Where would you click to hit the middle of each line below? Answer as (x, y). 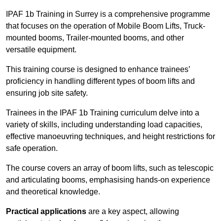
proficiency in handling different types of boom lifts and (100, 81)
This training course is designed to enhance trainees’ (98, 70)
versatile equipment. (41, 50)
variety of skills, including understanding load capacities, (104, 125)
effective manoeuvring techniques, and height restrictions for (110, 137)
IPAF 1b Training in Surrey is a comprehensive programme (108, 14)
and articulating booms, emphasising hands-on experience (108, 180)
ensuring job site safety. (47, 93)
